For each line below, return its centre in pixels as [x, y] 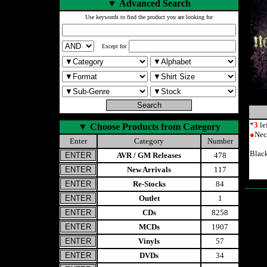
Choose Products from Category [155, 127]
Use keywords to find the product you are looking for [149, 17]
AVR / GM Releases [149, 155]
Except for [114, 46]
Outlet [149, 198]
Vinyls [149, 241]
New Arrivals [149, 170]
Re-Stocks [149, 184]
